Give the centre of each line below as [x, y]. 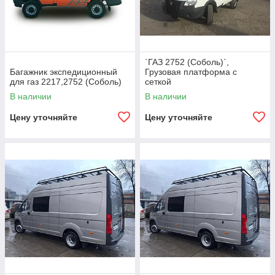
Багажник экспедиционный [64, 72]
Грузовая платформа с [191, 72]
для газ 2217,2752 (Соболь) [66, 82]
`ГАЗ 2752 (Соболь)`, [187, 62]
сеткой [158, 82]
